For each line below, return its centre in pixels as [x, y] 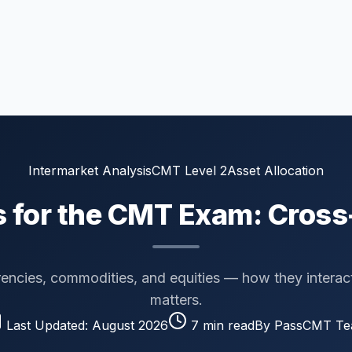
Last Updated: [47, 326]
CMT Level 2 [189, 170]
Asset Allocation [275, 170]
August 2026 [130, 326]
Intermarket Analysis [90, 170]
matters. [176, 300]
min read [227, 326]
